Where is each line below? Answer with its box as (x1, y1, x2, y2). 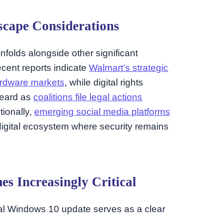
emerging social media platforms (34, 106, 171, 117)
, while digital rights (65, 77, 144, 88)
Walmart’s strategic (89, 62, 169, 73)
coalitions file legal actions (33, 91, 143, 102)
